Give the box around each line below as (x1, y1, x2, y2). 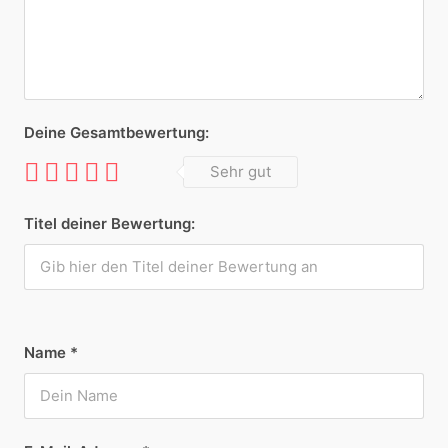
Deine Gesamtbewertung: (24, 123, 209, 142)
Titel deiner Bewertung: (24, 214, 195, 233)
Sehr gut (210, 162, 271, 181)
